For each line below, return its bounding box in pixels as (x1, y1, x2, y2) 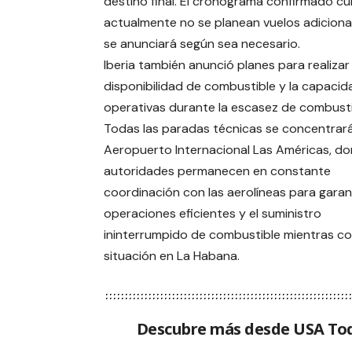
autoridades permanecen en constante (103, 163, 331, 180)
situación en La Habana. (103, 247, 240, 265)
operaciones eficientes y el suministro (103, 205, 321, 222)
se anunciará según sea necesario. (103, 35, 300, 53)
